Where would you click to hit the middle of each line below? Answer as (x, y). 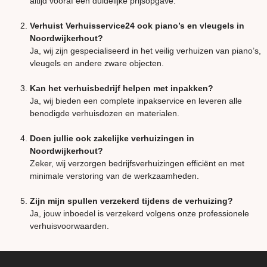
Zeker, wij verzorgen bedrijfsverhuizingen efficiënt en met (137, 164)
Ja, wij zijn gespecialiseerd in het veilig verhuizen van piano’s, (145, 51)
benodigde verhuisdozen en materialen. (105, 114)
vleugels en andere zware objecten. (97, 63)
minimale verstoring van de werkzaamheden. (114, 176)
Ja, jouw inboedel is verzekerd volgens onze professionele (139, 214)
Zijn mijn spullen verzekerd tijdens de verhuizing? (131, 201)
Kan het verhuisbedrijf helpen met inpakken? (122, 89)
